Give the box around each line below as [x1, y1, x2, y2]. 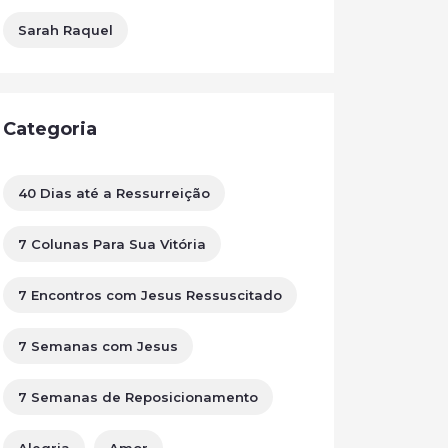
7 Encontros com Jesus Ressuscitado [18, 287, 282, 303]
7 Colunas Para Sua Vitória [18, 236, 206, 252]
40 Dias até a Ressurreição [18, 185, 210, 201]
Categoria [3, 118, 97, 140]
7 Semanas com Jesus [18, 338, 178, 354]
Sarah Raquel [18, 22, 113, 38]
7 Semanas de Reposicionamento [18, 389, 258, 405]
